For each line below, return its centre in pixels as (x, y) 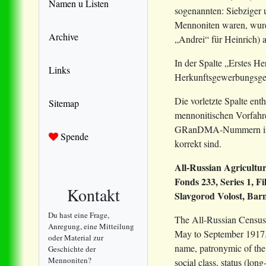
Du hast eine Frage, (79, 215)
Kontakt (93, 194)
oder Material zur (76, 237)
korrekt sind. (198, 143)
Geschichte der (72, 248)
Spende (73, 136)
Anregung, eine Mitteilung (91, 226)
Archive (64, 36)
